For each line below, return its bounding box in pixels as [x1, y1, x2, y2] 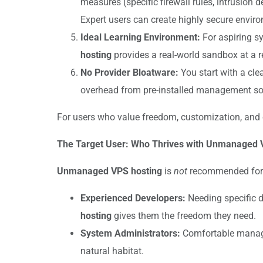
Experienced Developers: [80, 192, 186, 204]
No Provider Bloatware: [80, 66, 178, 78]
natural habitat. [80, 245, 144, 257]
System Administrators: [80, 227, 180, 239]
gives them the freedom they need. [112, 210, 256, 221]
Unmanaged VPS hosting [57, 165, 162, 177]
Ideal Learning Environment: [80, 31, 200, 43]
